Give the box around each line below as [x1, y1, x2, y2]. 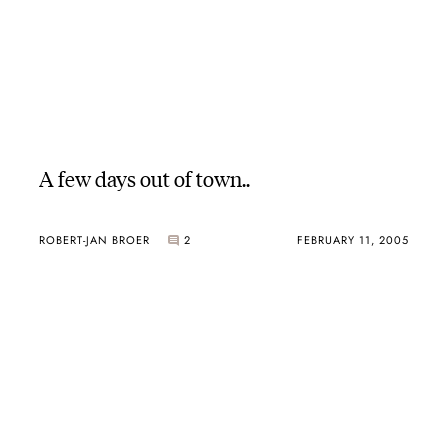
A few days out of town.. [38, 163, 250, 193]
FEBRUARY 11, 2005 [297, 231, 410, 248]
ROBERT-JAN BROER [38, 231, 150, 248]
